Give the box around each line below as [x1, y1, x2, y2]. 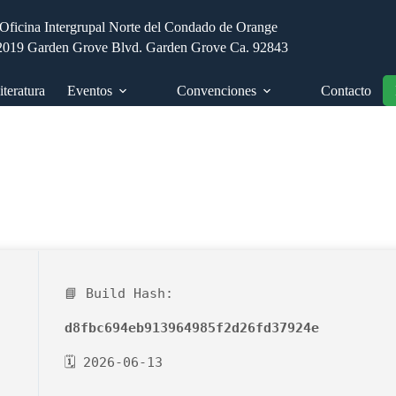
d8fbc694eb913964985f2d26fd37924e [65, 320, 319, 336]
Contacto [321, 82, 372, 98]
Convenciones [177, 82, 257, 98]
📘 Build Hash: [65, 286, 173, 301]
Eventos [67, 82, 113, 98]
